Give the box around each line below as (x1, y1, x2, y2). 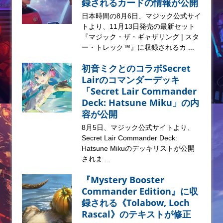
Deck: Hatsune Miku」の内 (82, 97, 199, 109)
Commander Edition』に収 (82, 185, 198, 198)
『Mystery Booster (82, 174, 164, 186)
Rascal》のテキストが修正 (82, 208, 191, 221)
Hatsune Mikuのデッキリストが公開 (82, 144, 195, 153)
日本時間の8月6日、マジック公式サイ (82, 12, 201, 20)
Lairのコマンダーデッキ (82, 74, 180, 86)
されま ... (82, 155, 111, 163)
